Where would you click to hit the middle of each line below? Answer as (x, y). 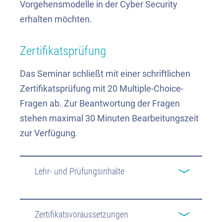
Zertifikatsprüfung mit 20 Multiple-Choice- (102, 89)
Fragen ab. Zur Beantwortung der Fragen (100, 104)
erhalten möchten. (56, 19)
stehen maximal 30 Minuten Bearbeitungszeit (109, 119)
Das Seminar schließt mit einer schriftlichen (105, 74)
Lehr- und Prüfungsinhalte (80, 172)
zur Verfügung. (49, 134)
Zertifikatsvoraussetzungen (82, 215)
